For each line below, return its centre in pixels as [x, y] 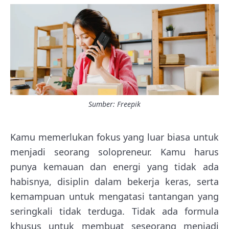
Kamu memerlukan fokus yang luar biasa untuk [114, 137]
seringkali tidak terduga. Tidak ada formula [114, 211]
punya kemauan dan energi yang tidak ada [114, 166]
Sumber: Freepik [114, 104]
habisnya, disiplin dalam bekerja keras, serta [114, 181]
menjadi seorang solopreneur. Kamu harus [114, 152]
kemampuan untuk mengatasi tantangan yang [114, 196]
